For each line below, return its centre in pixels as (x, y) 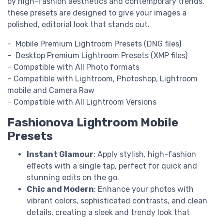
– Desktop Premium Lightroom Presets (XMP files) (97, 55)
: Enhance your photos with (144, 189)
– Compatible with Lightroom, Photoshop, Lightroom (102, 78)
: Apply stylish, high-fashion (145, 154)
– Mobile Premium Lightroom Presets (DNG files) (94, 44)
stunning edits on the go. (73, 177)
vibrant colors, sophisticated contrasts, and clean (117, 201)
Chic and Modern (60, 189)
